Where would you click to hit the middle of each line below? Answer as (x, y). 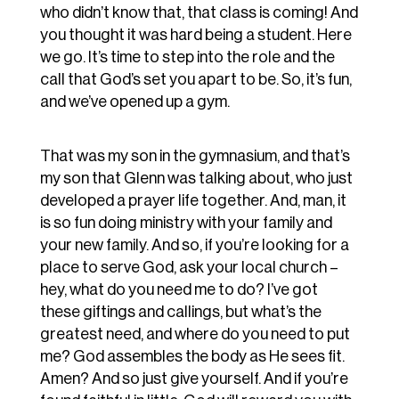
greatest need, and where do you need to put (195, 334)
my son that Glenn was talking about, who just (196, 179)
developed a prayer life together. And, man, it (193, 201)
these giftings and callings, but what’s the (180, 312)
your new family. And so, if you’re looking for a (194, 245)
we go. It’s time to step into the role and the (187, 57)
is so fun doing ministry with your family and (186, 223)
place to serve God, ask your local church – (189, 268)
